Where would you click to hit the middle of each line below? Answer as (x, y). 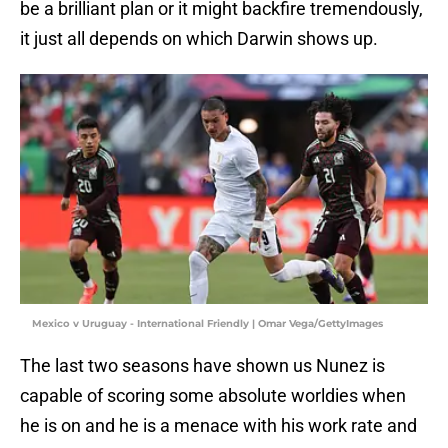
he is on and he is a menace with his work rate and (218, 426)
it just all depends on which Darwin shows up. (199, 39)
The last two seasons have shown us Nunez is (202, 366)
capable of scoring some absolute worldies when (213, 396)
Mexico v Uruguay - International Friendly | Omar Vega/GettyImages (207, 324)
